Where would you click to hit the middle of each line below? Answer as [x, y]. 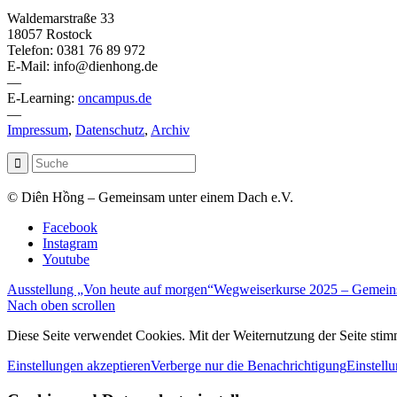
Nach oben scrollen [61, 306]
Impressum [38, 130]
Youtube [66, 260]
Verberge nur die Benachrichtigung [249, 366]
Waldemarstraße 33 [61, 19]
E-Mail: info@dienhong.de [82, 66]
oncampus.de [115, 98]
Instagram [70, 244]
